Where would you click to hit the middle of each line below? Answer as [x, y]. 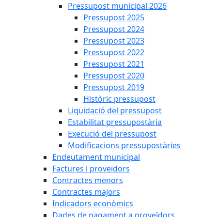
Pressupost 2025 [114, 17]
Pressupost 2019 [114, 87]
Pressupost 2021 [114, 64]
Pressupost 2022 [114, 52]
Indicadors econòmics [93, 203]
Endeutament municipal [96, 157]
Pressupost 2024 [114, 29]
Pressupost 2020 [114, 76]
